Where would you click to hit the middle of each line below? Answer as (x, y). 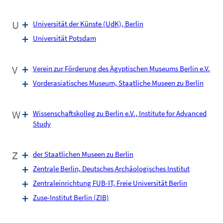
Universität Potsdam (64, 38)
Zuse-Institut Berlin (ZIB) (71, 197)
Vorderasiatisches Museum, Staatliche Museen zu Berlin (118, 83)
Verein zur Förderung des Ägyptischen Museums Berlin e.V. (121, 68)
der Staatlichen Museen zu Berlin (83, 154)
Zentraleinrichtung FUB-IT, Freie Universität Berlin (110, 183)
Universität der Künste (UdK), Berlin (88, 24)
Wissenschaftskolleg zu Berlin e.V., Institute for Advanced (119, 113)
